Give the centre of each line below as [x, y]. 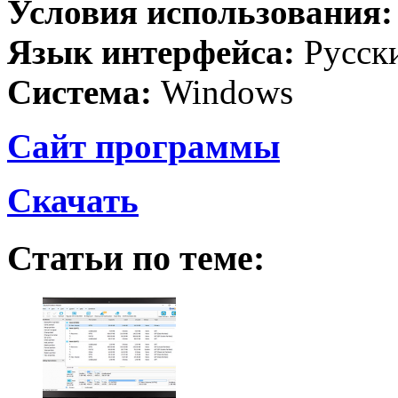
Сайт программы [143, 146]
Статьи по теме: [136, 258]
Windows [223, 92]
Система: [80, 92]
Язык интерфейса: [155, 52]
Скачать [73, 200]
